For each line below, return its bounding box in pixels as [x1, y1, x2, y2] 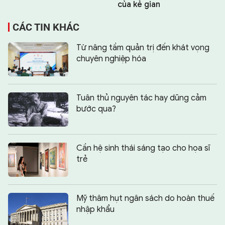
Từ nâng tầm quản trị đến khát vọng [76, 43, 209, 53]
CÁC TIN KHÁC [13, 21, 79, 34]
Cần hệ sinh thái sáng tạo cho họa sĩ [76, 143, 210, 154]
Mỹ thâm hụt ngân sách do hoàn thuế [76, 193, 214, 204]
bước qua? [76, 104, 116, 115]
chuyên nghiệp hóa [76, 54, 146, 64]
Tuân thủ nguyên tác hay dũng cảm [76, 93, 206, 103]
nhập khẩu [76, 204, 115, 215]
